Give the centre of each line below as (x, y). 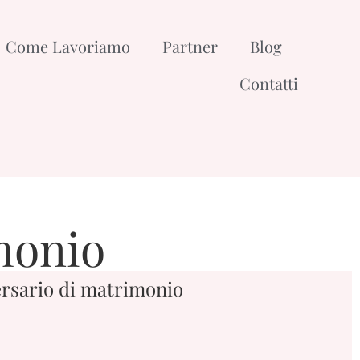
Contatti (268, 84)
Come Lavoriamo (67, 47)
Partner (190, 47)
